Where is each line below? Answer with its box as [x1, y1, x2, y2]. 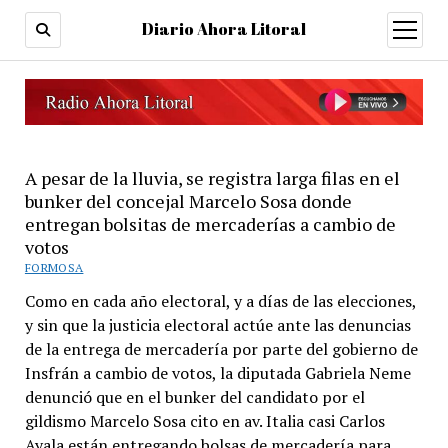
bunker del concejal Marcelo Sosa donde [24, 188, 352, 213]
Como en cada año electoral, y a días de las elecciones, [24, 289, 416, 312]
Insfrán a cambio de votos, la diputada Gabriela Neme [24, 361, 411, 384]
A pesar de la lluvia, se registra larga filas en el [24, 165, 400, 190]
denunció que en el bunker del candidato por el [24, 385, 365, 408]
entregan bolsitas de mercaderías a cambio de [24, 211, 396, 236]
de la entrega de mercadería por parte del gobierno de [24, 337, 418, 360]
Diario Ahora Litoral [142, 18, 306, 40]
